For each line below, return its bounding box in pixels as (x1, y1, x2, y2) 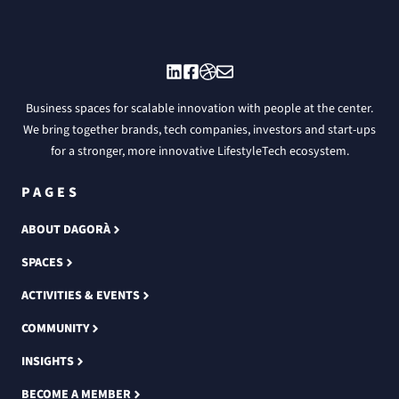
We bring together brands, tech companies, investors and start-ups (23, 120, 376, 139)
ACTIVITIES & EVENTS (21, 286, 140, 305)
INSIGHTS (21, 352, 74, 370)
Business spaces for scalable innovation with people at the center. (26, 99, 373, 118)
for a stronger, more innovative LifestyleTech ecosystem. (50, 142, 349, 160)
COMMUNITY (21, 319, 89, 338)
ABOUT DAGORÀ (21, 220, 110, 239)
